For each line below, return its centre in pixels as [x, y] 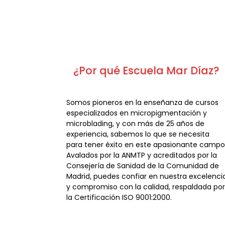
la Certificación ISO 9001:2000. [119, 198]
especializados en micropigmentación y [137, 113]
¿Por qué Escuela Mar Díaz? [147, 71]
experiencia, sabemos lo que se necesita [138, 134]
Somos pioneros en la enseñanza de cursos [142, 103]
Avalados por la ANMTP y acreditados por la [142, 155]
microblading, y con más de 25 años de [135, 124]
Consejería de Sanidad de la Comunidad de [143, 166]
